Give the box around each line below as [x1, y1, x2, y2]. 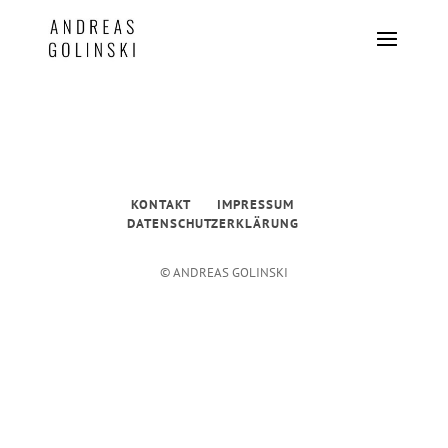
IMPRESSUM [217, 196, 295, 213]
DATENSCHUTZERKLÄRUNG [126, 215, 299, 232]
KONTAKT [131, 196, 192, 213]
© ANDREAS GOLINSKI [159, 264, 288, 281]
